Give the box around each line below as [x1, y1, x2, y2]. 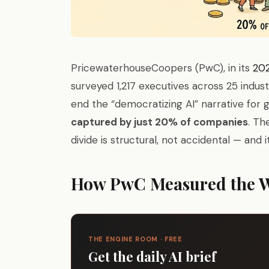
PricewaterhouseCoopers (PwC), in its [71, 61, 253, 74]
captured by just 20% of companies [71, 115, 248, 128]
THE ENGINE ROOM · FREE [88, 235, 183, 243]
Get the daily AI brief [88, 247, 216, 265]
